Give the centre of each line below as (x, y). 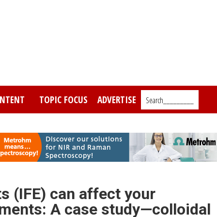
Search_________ (170, 100)
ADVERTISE (117, 99)
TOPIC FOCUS (63, 99)
